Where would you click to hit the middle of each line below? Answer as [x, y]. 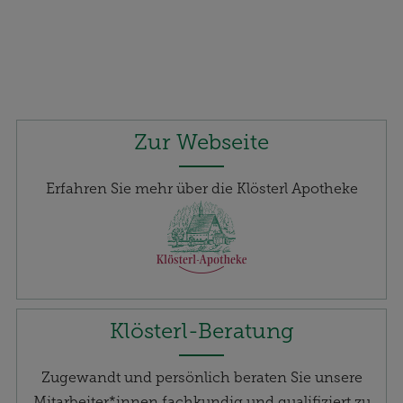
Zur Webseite [201, 142]
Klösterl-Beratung [201, 331]
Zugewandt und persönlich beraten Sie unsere [201, 378]
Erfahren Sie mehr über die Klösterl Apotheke [201, 189]
